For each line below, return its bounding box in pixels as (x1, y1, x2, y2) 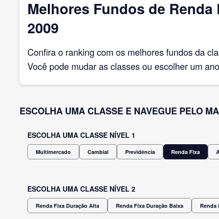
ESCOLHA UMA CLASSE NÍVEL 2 (27, 183, 135, 194)
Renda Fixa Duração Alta (36, 201, 99, 209)
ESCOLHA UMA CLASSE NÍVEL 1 (27, 130, 135, 140)
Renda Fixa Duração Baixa (116, 201, 183, 209)
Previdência (125, 148, 155, 155)
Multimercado (36, 148, 71, 155)
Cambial (88, 148, 109, 155)
